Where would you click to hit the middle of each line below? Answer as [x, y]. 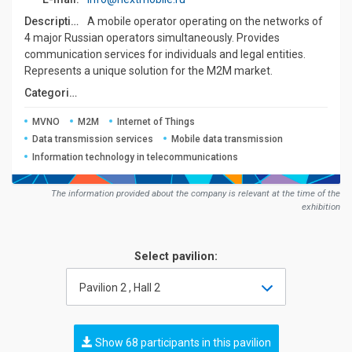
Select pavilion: [176, 257]
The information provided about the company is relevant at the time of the [196, 194]
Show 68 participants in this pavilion [181, 343]
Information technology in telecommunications [136, 157]
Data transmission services [93, 139]
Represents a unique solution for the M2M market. [148, 71]
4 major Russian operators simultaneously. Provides [152, 38]
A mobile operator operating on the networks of [205, 21]
